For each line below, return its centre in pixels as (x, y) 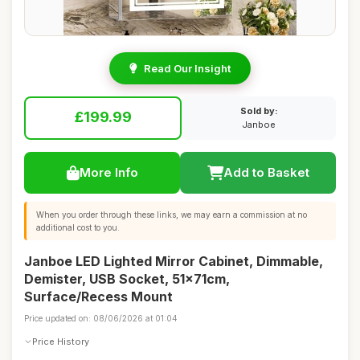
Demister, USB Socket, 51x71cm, (127, 279)
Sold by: (259, 111)
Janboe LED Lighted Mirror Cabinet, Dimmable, (174, 261)
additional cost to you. (78, 227)
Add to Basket (266, 172)
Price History (61, 341)
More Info (108, 172)
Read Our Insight (187, 68)
